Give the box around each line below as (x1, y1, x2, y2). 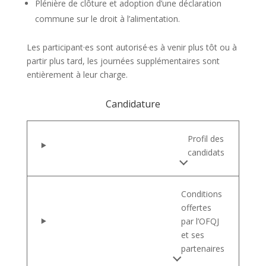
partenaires (181, 242, 225, 254)
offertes (181, 201, 212, 213)
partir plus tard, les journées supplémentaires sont (26, 55, 220, 66)
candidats (188, 146, 225, 158)
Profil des (188, 132, 224, 144)
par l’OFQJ (181, 215, 220, 227)
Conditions (181, 188, 223, 199)
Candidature (105, 97, 160, 110)
